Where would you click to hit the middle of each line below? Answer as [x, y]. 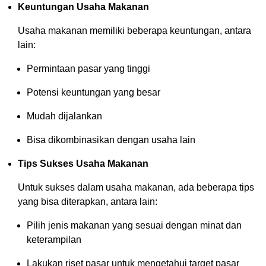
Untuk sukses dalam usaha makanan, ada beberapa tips [136, 187]
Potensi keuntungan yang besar [94, 92]
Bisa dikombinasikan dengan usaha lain [111, 140]
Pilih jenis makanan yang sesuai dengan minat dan [134, 225]
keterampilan [54, 239]
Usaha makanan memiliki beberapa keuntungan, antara [134, 30]
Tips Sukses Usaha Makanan [83, 163]
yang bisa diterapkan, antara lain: [88, 201]
